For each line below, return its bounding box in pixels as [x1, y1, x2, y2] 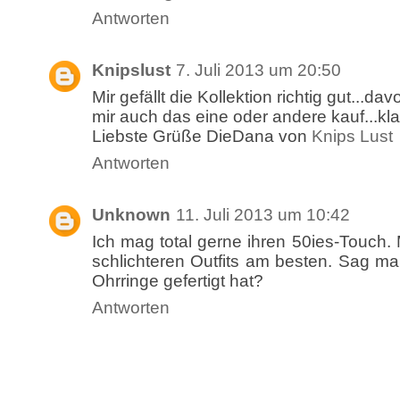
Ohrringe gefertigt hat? [92, 271, 263, 291]
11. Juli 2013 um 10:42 [176, 205, 350, 225]
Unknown [92, 205, 171, 225]
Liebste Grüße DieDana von [92, 127, 312, 146]
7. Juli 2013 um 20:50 [176, 61, 341, 80]
